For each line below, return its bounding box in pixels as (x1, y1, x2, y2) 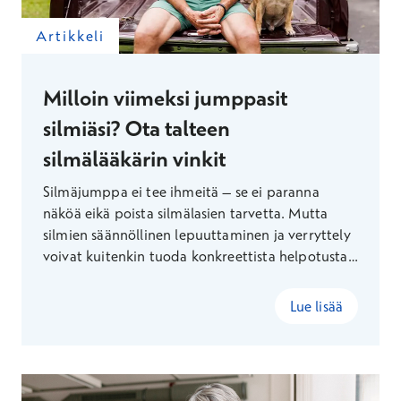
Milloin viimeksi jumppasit (43, 84, 287, 111)
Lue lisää (289, 297, 343, 315)
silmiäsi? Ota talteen (43, 115, 230, 141)
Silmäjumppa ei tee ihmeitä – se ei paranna (43, 183, 320, 200)
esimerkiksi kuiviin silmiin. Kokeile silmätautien (43, 269, 339, 286)
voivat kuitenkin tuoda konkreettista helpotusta (43, 247, 348, 265)
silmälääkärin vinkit (43, 145, 226, 172)
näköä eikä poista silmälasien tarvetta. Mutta (43, 204, 328, 222)
